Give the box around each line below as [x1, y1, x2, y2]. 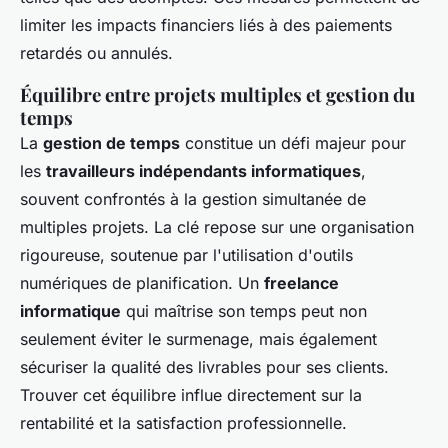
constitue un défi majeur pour [180, 133, 406, 154]
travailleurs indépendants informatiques [46, 161, 361, 182]
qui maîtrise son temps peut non [121, 301, 367, 322]
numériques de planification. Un [20, 273, 264, 294]
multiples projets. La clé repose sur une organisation [20, 217, 414, 238]
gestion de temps [43, 133, 180, 154]
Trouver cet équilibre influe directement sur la [20, 385, 362, 406]
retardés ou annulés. [20, 43, 173, 64]
